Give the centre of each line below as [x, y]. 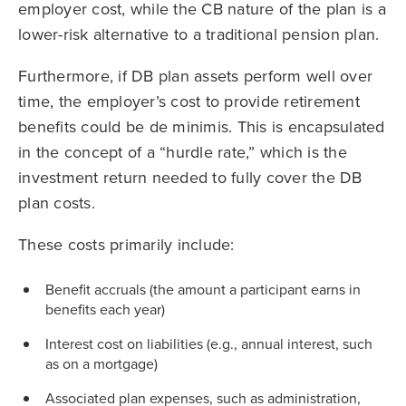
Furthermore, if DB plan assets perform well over [195, 76]
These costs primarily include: [126, 245]
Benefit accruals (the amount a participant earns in [203, 290]
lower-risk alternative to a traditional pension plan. [199, 34]
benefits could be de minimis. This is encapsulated [202, 127]
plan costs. [57, 203]
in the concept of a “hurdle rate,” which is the [183, 152]
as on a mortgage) [101, 364]
